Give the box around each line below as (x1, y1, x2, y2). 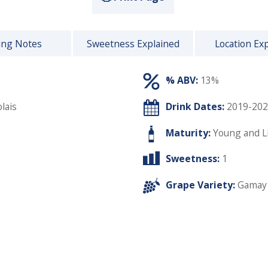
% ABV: (166, 74, 198, 87)
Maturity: (166, 126, 211, 139)
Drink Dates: (166, 100, 224, 114)
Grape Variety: (166, 178, 235, 192)
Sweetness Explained (86, 37, 179, 51)
